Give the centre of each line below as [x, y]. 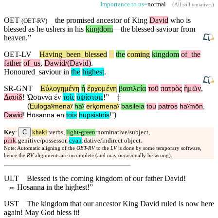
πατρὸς [171, 89]
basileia [133, 107]
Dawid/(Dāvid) [68, 63]
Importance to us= [124, 5]
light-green [81, 133]
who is [180, 20]
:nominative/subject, [123, 133]
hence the [15, 156]
